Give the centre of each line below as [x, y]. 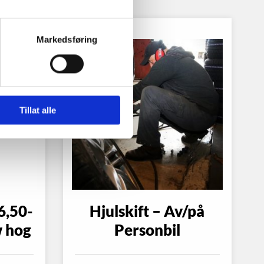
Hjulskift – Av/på [147, 211]
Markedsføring [67, 39]
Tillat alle [37, 110]
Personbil [147, 230]
